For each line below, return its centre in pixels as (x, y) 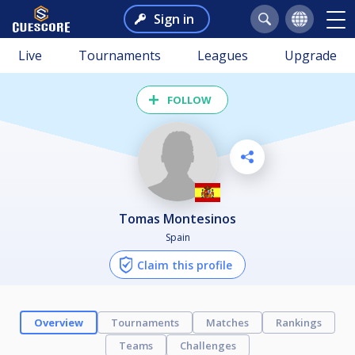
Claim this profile (185, 265)
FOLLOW (189, 100)
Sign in (174, 19)
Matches (227, 322)
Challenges (208, 345)
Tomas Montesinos (182, 218)
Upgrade (311, 55)
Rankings (299, 322)
